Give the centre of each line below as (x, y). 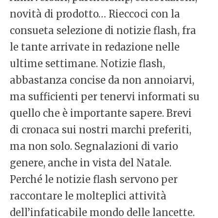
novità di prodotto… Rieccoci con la (95, 14)
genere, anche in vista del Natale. (91, 163)
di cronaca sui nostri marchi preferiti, (100, 130)
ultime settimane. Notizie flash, (87, 64)
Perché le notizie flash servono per (94, 180)
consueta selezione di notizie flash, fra (103, 31)
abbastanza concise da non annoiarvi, (102, 80)
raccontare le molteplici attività (88, 196)
